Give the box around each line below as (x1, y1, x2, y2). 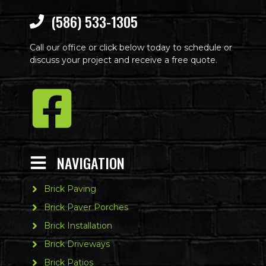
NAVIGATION (56, 151, 125, 173)
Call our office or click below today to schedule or (30, 42, 232, 53)
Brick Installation (43, 220, 112, 232)
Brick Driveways (43, 239, 110, 250)
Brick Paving (43, 183, 96, 195)
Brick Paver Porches (43, 202, 128, 213)
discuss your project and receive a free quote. (30, 55, 217, 66)
